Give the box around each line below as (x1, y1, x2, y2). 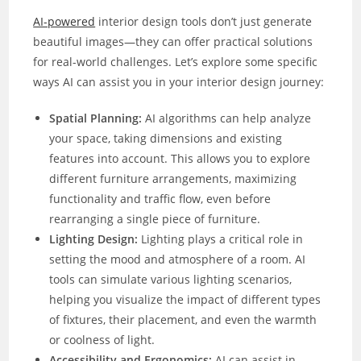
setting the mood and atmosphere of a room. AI (49, 251, 306, 267)
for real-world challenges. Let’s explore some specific (33, 53, 318, 69)
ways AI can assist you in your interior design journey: (33, 73, 325, 89)
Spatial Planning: (49, 110, 143, 126)
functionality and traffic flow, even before (49, 190, 272, 206)
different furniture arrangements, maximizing (49, 170, 297, 186)
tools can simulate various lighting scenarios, (49, 271, 293, 287)
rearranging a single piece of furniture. (49, 210, 261, 226)
